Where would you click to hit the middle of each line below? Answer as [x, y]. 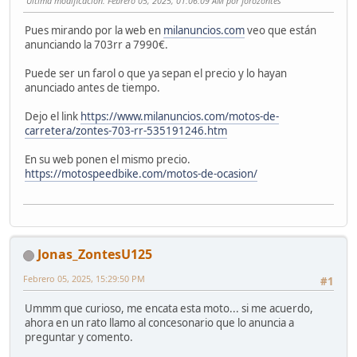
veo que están [280, 30]
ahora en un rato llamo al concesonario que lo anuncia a [159, 323]
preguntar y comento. [79, 337]
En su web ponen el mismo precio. [108, 159]
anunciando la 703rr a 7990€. [96, 44]
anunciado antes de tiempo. [92, 87]
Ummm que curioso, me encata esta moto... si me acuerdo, [169, 309]
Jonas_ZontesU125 [95, 255]
